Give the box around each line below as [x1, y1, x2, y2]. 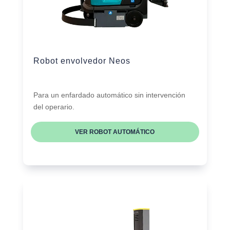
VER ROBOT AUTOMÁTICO [75, 128, 155, 136]
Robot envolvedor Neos [33, 56, 130, 66]
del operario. [33, 103, 74, 111]
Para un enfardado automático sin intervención [33, 91, 185, 100]
